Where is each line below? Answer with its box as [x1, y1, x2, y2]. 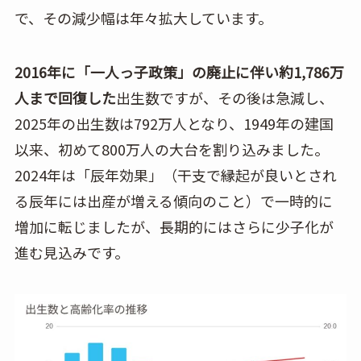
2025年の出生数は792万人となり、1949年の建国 [14, 113, 334, 135]
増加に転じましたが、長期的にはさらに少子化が [14, 216, 334, 238]
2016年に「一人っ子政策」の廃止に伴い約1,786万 [14, 61, 344, 83]
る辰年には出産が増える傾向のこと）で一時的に [14, 190, 333, 212]
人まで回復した [14, 87, 116, 109]
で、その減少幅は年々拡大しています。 [14, 6, 272, 28]
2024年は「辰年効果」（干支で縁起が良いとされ [14, 164, 337, 186]
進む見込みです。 [14, 242, 129, 263]
